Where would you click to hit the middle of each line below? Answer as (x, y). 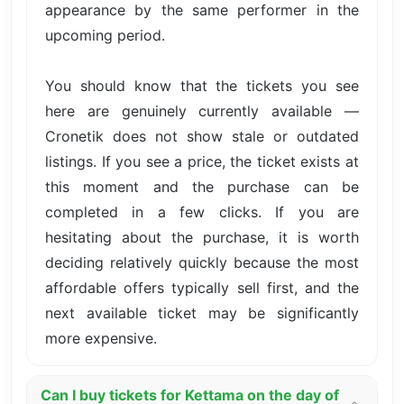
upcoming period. (105, 35)
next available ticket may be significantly (202, 312)
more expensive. (101, 338)
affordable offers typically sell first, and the (202, 287)
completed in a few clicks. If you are (202, 211)
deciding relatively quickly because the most (202, 262)
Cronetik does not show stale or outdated (202, 136)
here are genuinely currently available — (202, 110)
